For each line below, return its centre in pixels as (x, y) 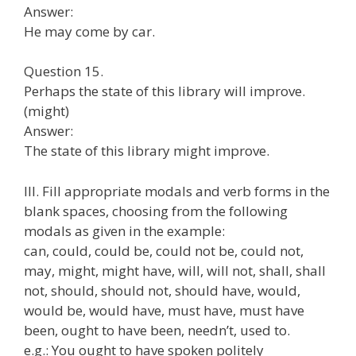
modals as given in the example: (124, 230)
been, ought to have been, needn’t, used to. (157, 330)
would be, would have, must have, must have (164, 310)
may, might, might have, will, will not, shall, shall (175, 270)
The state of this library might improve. (147, 151)
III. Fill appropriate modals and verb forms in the (177, 191)
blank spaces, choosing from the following (156, 211)
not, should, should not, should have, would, (162, 290)
